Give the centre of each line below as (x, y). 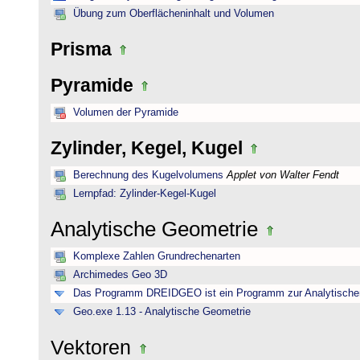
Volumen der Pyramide (126, 112)
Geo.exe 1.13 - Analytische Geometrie (162, 312)
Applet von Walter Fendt (283, 175)
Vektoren (94, 347)
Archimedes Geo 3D (120, 275)
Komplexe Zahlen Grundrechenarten (157, 256)
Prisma (84, 49)
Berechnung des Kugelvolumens (148, 175)
